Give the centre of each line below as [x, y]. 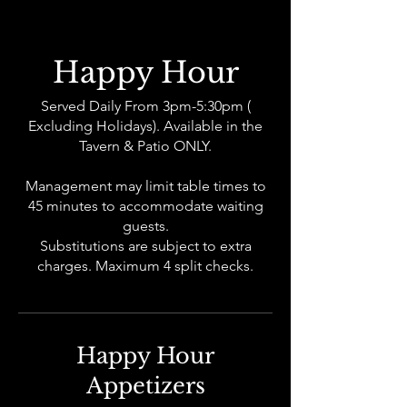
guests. [145, 226]
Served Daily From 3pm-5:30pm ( [145, 106]
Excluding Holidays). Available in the [145, 126]
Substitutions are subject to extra [145, 246]
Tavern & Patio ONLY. [145, 146]
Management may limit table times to [145, 186]
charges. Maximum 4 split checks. [145, 266]
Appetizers [145, 386]
